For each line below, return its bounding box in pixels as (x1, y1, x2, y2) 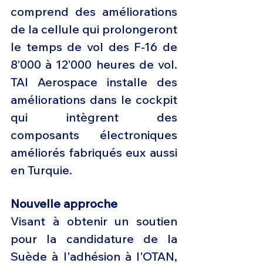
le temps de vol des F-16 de (11, 39, 177, 55)
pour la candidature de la (11, 231, 177, 247)
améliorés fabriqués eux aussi (11, 145, 177, 160)
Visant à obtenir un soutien (11, 214, 177, 229)
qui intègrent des (11, 110, 177, 125)
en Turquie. (11, 163, 72, 178)
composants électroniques (11, 127, 177, 143)
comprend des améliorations (11, 4, 177, 19)
